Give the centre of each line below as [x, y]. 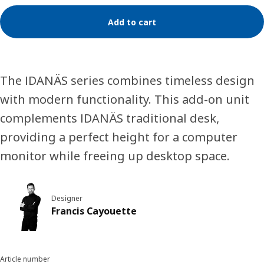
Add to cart [132, 22]
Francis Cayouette [94, 211]
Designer [67, 198]
